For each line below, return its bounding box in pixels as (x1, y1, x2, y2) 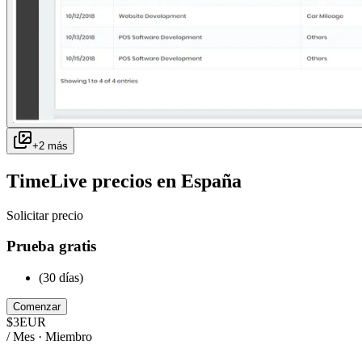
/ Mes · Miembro (6, 330, 92, 343)
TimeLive (6, 170, 87, 192)
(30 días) (39, 271, 83, 284)
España (181, 170, 242, 192)
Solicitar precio (6, 208, 83, 222)
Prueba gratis (6, 238, 96, 255)
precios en (92, 170, 176, 192)
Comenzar (13, 301, 61, 313)
